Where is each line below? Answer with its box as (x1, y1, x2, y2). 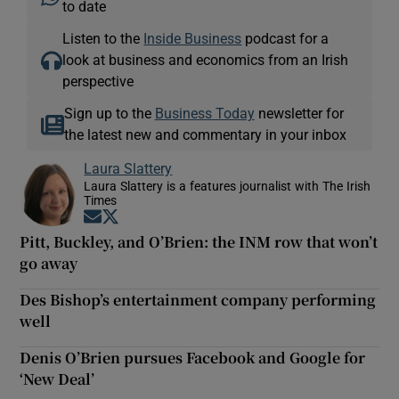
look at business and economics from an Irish (62, 52, 349, 67)
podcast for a (241, 30, 330, 45)
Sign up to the (63, 105, 155, 120)
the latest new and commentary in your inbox (63, 126, 346, 142)
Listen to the (62, 30, 144, 45)
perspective (62, 73, 134, 88)
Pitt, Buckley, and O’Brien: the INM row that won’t (20, 231, 379, 252)
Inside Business (143, 30, 242, 45)
